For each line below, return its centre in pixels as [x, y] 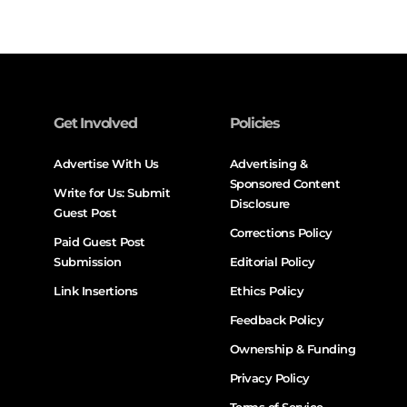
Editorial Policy [272, 262]
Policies [254, 124]
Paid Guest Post [99, 242]
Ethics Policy [267, 291]
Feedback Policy [277, 320]
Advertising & [268, 164]
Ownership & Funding [293, 349]
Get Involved [95, 124]
